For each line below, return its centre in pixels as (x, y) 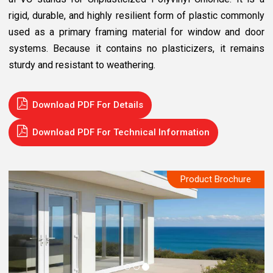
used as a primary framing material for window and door (136, 32)
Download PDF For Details (88, 105)
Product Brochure (216, 179)
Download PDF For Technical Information (121, 132)
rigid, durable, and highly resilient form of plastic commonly (136, 16)
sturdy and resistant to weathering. (82, 65)
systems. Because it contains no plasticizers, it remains (136, 48)
